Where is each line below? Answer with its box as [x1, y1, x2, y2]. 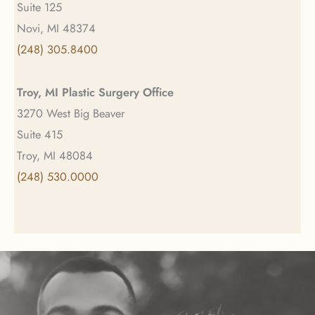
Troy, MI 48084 [17, 147, 93, 165]
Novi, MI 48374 [17, 19, 96, 37]
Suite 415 [17, 126, 63, 143]
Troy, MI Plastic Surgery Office [17, 84, 174, 101]
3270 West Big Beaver [17, 105, 125, 122]
